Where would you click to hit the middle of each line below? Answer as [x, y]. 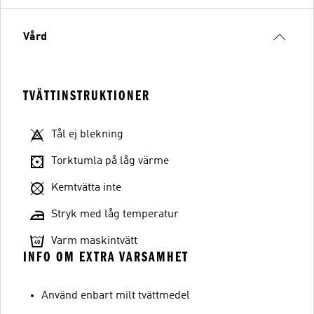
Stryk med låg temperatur [115, 214]
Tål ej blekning [87, 135]
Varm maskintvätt [94, 241]
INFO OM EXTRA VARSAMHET [106, 257]
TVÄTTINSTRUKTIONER [87, 96]
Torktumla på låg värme [110, 161]
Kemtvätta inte [86, 188]
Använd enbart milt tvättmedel [116, 296]
